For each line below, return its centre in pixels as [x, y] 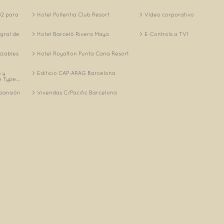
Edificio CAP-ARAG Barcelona [76, 73]
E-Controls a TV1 [166, 34]
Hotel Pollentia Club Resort [73, 15]
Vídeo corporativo [169, 15]
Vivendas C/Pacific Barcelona [77, 93]
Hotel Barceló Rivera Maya [73, 34]
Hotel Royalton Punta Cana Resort [83, 54]
